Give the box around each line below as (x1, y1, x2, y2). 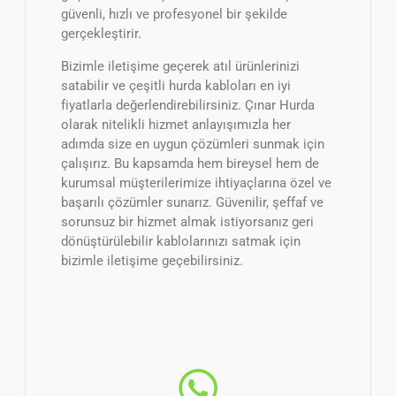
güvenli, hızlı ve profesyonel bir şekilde (61, 5, 287, 22)
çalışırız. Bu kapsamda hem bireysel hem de (61, 155, 319, 171)
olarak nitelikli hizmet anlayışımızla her (61, 116, 291, 133)
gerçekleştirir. (61, 25, 141, 42)
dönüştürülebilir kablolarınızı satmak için (61, 232, 301, 249)
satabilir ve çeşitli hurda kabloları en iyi (61, 77, 291, 94)
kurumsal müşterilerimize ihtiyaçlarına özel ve (61, 174, 331, 191)
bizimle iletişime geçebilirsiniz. (61, 252, 243, 269)
